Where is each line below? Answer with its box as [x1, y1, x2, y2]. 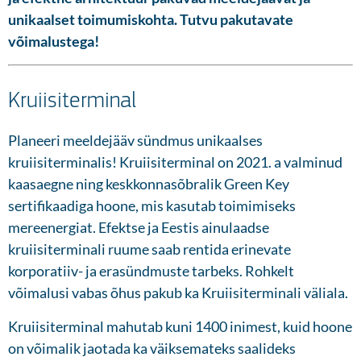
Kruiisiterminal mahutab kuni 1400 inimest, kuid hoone [8, 317, 352, 335]
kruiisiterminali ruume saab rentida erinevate [8, 240, 291, 258]
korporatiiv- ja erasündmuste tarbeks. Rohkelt [8, 262, 294, 280]
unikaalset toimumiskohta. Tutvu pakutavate [8, 10, 293, 28]
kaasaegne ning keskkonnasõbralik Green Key [8, 175, 289, 193]
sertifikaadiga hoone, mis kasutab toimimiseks [8, 197, 296, 214]
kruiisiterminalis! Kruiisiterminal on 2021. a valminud [8, 153, 342, 171]
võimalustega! [8, 32, 99, 50]
